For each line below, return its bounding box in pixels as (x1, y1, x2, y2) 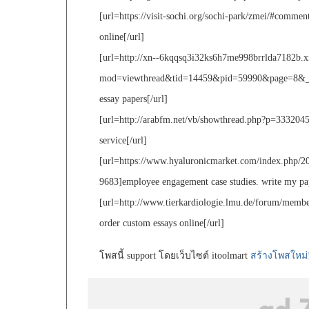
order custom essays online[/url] (99, 218, 224, 229)
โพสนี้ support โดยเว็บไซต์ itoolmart (99, 250, 250, 261)
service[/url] (99, 135, 147, 146)
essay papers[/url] (99, 94, 168, 105)
